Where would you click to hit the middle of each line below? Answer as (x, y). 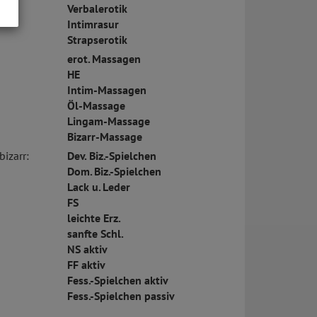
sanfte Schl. (95, 234)
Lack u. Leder (98, 187)
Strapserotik (97, 40)
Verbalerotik (97, 9)
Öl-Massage (96, 106)
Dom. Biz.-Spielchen (114, 172)
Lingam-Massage (108, 121)
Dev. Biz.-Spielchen (111, 156)
